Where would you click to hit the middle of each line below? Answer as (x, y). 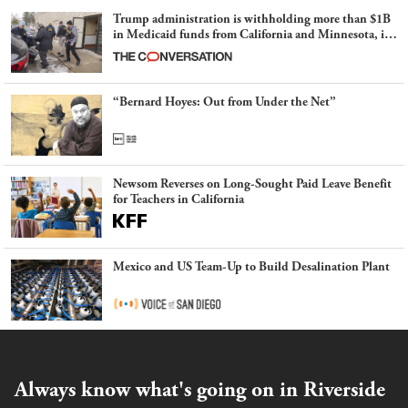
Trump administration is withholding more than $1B (252, 20)
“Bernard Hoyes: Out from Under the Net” (224, 102)
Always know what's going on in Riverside (200, 390)
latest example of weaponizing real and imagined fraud (255, 51)
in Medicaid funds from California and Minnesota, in (252, 35)
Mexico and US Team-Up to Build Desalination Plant (251, 267)
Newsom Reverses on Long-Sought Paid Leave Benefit (252, 184)
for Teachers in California (178, 200)
